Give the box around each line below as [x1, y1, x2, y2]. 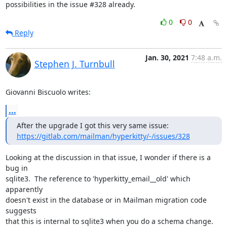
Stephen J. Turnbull [34, 58, 115, 70]
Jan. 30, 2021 [145, 53, 189, 62]
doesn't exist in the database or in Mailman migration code [5, 195, 207, 205]
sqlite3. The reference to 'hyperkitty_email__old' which [5, 174, 191, 183]
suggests [5, 206, 36, 215]
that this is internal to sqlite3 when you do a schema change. [5, 216, 213, 226]
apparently [5, 184, 43, 194]
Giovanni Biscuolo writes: [5, 87, 91, 97]
